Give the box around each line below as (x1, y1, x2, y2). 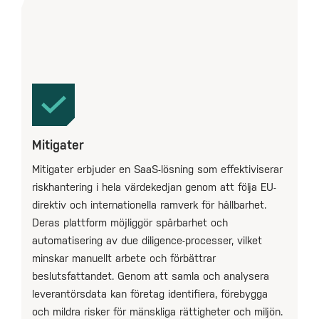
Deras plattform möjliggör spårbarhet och (32, 216, 228, 229)
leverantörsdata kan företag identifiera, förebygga (32, 288, 268, 300)
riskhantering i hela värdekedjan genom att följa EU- (32, 181, 276, 194)
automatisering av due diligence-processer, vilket (32, 234, 262, 247)
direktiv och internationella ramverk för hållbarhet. (32, 199, 266, 211)
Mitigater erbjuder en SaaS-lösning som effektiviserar (32, 163, 283, 176)
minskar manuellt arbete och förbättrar (32, 252, 216, 265)
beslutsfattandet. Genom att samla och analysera (32, 270, 269, 283)
